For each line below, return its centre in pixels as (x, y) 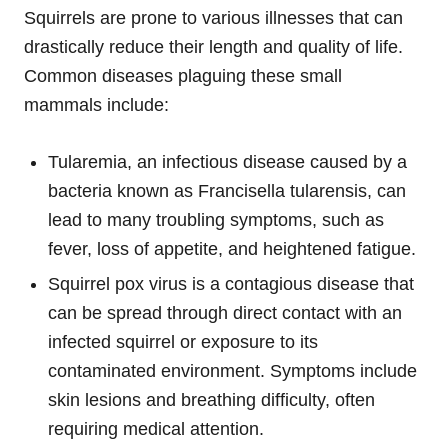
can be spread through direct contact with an (225, 312)
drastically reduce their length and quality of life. (213, 46)
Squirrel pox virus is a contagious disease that (231, 283)
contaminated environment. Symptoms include (232, 370)
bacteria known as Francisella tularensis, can (227, 190)
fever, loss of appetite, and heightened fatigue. (232, 248)
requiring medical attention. (156, 428)
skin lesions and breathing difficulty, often (211, 399)
